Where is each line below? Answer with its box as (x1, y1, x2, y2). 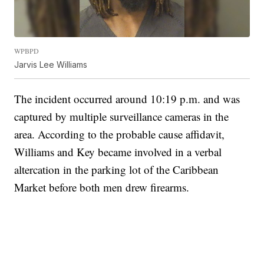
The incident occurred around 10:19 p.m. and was (14, 91, 240, 106)
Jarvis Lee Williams (14, 59, 88, 70)
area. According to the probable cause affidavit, (14, 126, 225, 141)
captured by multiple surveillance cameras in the (14, 108, 229, 124)
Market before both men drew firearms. (14, 179, 190, 194)
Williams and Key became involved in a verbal (14, 144, 222, 159)
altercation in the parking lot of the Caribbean (14, 161, 219, 177)
